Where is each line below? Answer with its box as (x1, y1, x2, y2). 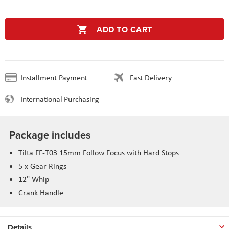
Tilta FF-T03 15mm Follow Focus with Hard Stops (18, 147, 179, 158)
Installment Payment (20, 72, 96, 83)
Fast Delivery (130, 72, 172, 83)
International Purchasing (20, 93, 108, 104)
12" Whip (18, 173, 49, 185)
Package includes (9, 127, 91, 142)
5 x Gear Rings (18, 160, 66, 171)
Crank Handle (18, 187, 63, 198)
